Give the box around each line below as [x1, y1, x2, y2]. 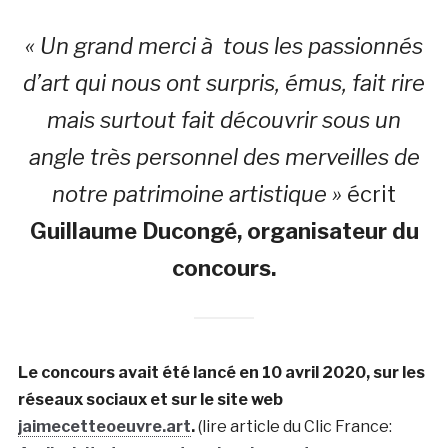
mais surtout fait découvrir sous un [47, 106, 401, 133]
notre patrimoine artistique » [52, 180, 342, 207]
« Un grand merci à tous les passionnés [25, 32, 423, 59]
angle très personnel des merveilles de [28, 143, 420, 170]
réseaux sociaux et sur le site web [17, 389, 283, 409]
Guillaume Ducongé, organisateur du [29, 217, 419, 244]
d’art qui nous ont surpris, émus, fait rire [23, 69, 425, 96]
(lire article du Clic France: [194, 416, 392, 436]
